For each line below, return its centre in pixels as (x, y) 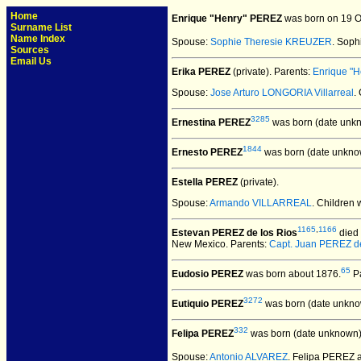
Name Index (38, 39)
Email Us (31, 61)
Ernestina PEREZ (211, 122)
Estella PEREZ (205, 182)
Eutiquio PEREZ (207, 304)
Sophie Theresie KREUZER (271, 42)
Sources (30, 50)
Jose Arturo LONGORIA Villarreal (282, 93)
